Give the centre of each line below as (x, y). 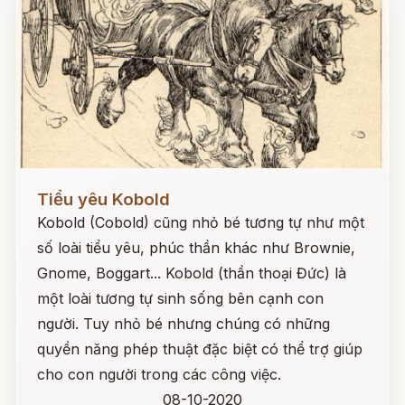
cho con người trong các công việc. (159, 374)
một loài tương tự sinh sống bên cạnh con (180, 298)
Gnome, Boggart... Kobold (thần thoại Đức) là (192, 273)
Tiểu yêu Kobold (104, 199)
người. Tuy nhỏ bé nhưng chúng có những (184, 324)
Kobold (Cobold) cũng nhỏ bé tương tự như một (201, 222)
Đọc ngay (48, 185)
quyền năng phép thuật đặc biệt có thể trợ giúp (200, 349)
